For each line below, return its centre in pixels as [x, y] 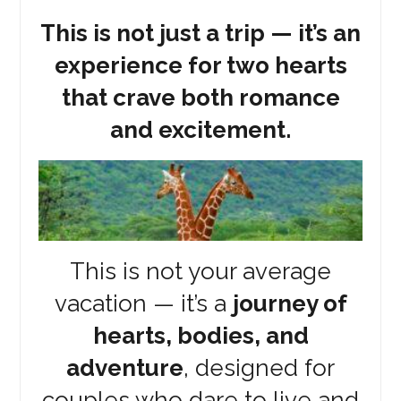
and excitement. [200, 129]
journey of [290, 303]
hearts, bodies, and [200, 335]
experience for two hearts [200, 65]
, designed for [259, 367]
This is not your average [200, 271]
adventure [125, 367]
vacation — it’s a [143, 303]
